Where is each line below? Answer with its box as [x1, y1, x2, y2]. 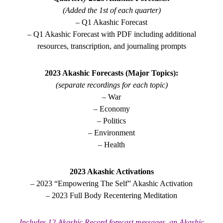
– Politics [97, 116, 126, 125]
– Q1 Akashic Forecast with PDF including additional [27, 29, 196, 38]
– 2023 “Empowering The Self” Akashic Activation [30, 179, 193, 188]
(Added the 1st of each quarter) [62, 5, 161, 14]
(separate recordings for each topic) [55, 80, 168, 89]
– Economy [93, 104, 130, 113]
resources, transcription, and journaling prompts [37, 41, 186, 50]
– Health [98, 140, 125, 149]
